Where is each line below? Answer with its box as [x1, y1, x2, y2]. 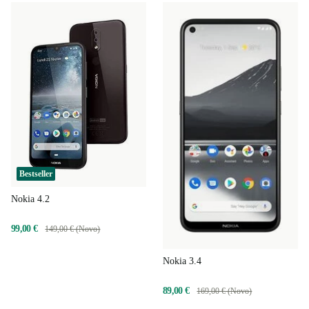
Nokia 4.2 [11, 193, 50, 204]
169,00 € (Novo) [197, 286, 252, 297]
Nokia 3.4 [163, 256, 201, 267]
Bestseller [19, 168, 52, 179]
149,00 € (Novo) [45, 223, 101, 234]
